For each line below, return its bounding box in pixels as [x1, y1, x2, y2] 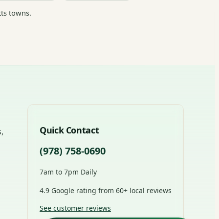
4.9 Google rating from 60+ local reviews [40, 185, 172, 195]
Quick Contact [40, 124, 99, 136]
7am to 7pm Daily [40, 167, 97, 176]
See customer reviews [40, 203, 111, 213]
